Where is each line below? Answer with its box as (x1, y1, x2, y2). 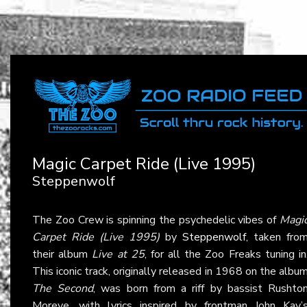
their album (32, 246, 93, 262)
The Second (32, 280, 94, 296)
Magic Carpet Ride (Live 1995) (32, 152, 256, 175)
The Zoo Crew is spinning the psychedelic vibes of (32, 212, 280, 228)
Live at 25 (92, 246, 145, 262)
